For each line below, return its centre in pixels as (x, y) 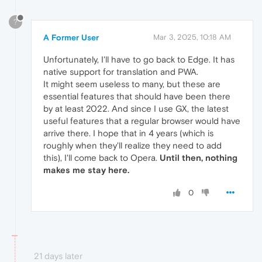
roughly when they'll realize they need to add (132, 145)
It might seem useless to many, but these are (132, 84)
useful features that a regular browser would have (142, 120)
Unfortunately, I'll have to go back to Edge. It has (139, 59)
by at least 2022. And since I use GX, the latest (136, 108)
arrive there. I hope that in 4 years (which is (128, 133)
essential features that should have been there (137, 96)
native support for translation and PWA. (121, 71)
